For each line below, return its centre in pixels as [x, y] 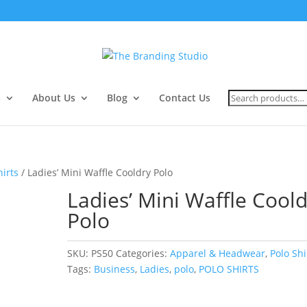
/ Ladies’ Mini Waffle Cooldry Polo [96, 172]
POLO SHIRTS [229, 269]
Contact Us [185, 98]
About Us [54, 98]
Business [115, 269]
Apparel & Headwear [218, 253]
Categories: [143, 253]
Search [243, 94]
